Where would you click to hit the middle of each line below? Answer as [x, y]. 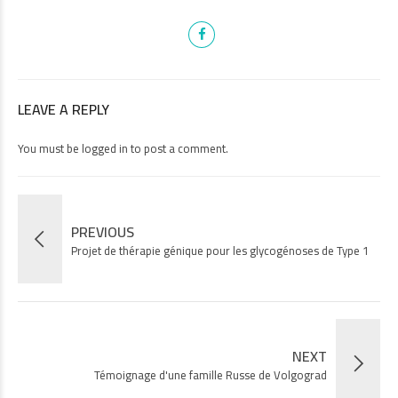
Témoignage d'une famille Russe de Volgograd [211, 374]
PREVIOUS [103, 231]
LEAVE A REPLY [64, 109]
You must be [50, 148]
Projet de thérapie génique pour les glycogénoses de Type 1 [220, 250]
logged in [105, 148]
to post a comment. [178, 148]
